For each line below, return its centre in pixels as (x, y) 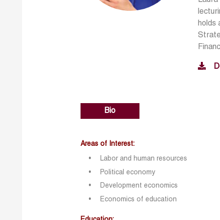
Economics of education (139, 199)
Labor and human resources (144, 159)
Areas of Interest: (108, 144)
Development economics (139, 186)
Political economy (128, 172)
